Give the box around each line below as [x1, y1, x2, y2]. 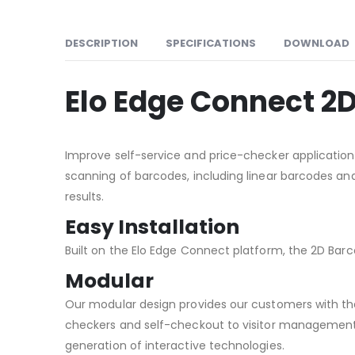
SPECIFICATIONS [166, 35, 256, 51]
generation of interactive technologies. [65, 337, 284, 353]
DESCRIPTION [65, 35, 138, 51]
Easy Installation [65, 212, 239, 241]
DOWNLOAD [284, 35, 349, 51]
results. [65, 188, 105, 204]
